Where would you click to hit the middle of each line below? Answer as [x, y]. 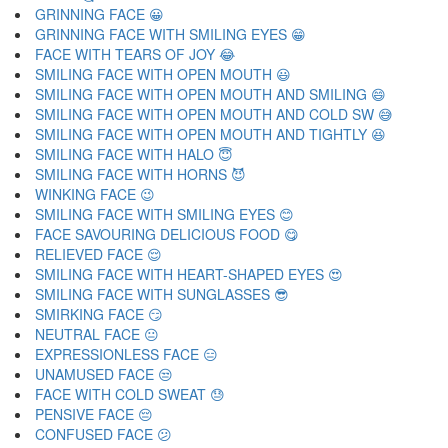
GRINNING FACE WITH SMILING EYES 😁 [170, 34]
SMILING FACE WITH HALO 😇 [134, 154]
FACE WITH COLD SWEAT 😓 [130, 394]
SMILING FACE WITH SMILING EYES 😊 [164, 214]
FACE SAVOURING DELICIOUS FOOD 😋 [167, 234]
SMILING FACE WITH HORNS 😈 [140, 174]
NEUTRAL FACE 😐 [97, 334]
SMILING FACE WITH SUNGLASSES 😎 [162, 294]
